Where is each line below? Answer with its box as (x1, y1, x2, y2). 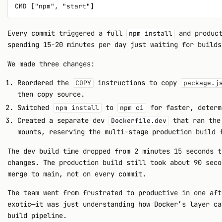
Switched (17, 103, 53, 112)
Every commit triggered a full (7, 29, 127, 38)
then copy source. (17, 90, 85, 99)
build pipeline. (7, 211, 67, 220)
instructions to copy (93, 78, 181, 88)
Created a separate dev (17, 116, 109, 125)
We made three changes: (7, 59, 95, 68)
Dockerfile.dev (111, 116, 166, 125)
